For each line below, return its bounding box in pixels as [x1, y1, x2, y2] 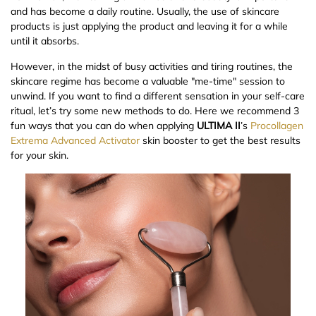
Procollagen [250, 119, 303, 133]
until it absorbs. [11, 35, 79, 48]
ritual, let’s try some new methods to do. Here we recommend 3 [11, 104, 299, 118]
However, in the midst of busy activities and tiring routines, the [11, 60, 293, 73]
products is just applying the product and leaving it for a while [11, 20, 288, 33]
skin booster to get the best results [140, 134, 300, 147]
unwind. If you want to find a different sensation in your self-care [11, 90, 305, 103]
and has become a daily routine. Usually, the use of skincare [11, 5, 279, 18]
